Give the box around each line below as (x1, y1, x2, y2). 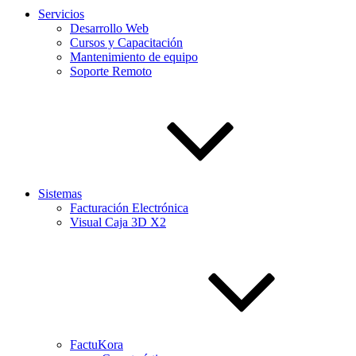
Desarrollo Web (70, 21, 149, 35)
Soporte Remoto (70, 64, 152, 78)
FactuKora (70, 338, 123, 351)
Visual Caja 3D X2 (70, 215, 166, 229)
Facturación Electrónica (70, 201, 188, 215)
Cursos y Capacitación (70, 36, 183, 49)
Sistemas (38, 187, 82, 200)
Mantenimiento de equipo (70, 50, 198, 64)
